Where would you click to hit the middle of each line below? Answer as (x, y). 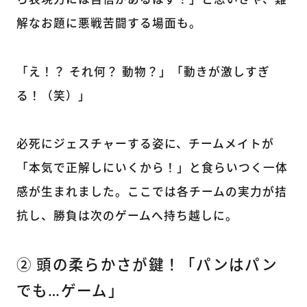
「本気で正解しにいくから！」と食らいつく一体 (152, 169)
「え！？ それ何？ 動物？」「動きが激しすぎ (143, 73)
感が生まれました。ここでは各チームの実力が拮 (151, 193)
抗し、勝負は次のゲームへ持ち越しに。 (127, 217)
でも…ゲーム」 (70, 293)
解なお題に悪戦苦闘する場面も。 (109, 24)
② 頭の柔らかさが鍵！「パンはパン (147, 267)
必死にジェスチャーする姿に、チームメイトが (145, 145)
